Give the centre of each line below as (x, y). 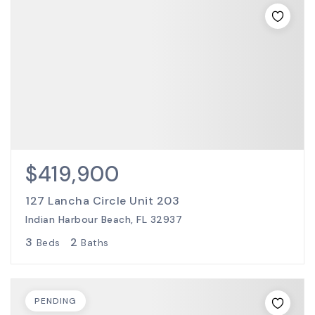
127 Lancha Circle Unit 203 (102, 201)
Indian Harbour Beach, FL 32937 (104, 219)
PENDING (56, 301)
